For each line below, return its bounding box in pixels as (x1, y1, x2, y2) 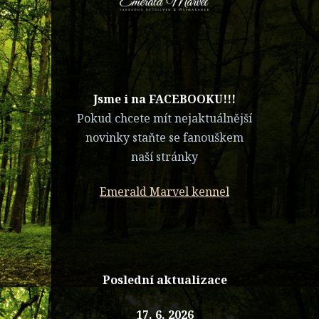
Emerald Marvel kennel (100, 184, 229, 200)
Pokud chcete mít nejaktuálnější (77, 110, 252, 126)
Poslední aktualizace (102, 271, 227, 288)
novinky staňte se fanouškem (85, 129, 244, 145)
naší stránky (131, 148, 198, 164)
